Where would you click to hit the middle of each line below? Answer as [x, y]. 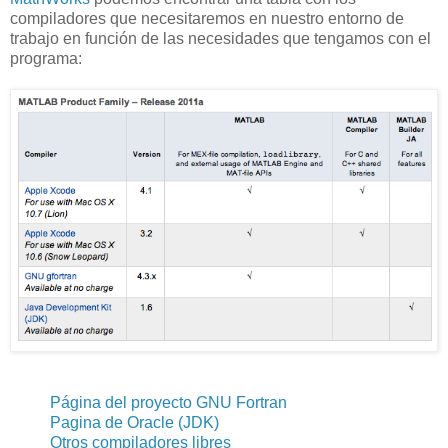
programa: [46, 58]
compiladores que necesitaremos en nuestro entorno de [207, 18]
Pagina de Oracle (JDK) [134, 422]
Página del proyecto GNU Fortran [168, 402]
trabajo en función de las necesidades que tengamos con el [220, 38]
